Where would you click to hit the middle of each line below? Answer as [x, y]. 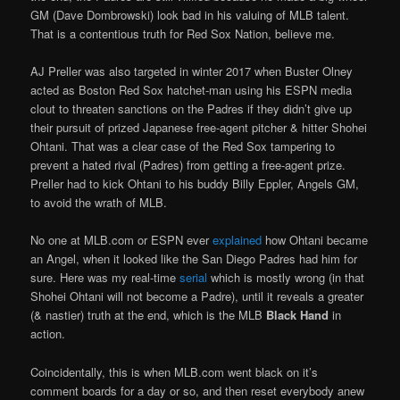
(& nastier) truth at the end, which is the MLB [149, 315]
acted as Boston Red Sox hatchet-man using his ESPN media [192, 90]
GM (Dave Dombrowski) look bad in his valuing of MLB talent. [190, 15]
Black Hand [300, 315]
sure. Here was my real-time [105, 278]
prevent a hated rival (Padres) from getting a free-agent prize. [188, 165]
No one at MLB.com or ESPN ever [122, 240]
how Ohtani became [317, 240]
